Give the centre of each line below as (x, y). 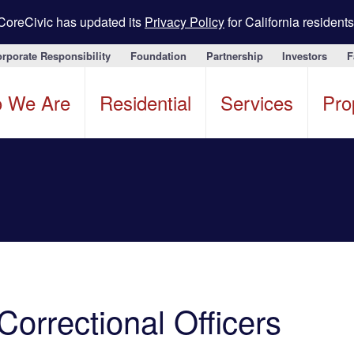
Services (257, 102)
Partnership (234, 55)
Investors (305, 55)
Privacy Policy (185, 22)
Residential (145, 102)
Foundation (158, 55)
